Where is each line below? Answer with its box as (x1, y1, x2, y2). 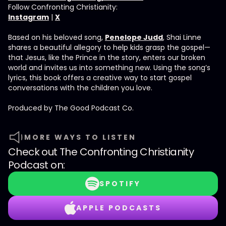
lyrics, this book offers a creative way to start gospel (8, 73, 192, 83)
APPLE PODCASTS (76, 203, 161, 213)
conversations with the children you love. (8, 83, 152, 93)
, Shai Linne (163, 32, 201, 42)
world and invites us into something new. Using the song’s (8, 63, 210, 73)
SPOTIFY (99, 179, 141, 189)
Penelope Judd (105, 32, 163, 42)
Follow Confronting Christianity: (8, 2, 118, 12)
